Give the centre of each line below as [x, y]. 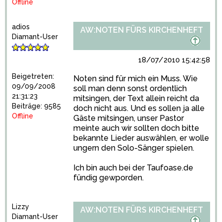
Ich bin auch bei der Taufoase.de [133, 168]
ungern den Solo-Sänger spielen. [134, 148]
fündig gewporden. [109, 178]
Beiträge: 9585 [36, 106]
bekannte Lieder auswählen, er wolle [141, 138]
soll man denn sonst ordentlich [130, 88]
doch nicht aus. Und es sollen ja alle [139, 108]
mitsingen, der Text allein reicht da [136, 98]
